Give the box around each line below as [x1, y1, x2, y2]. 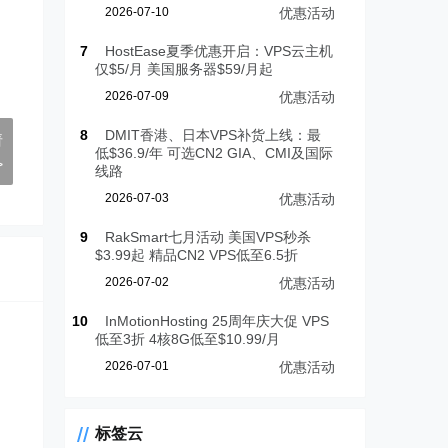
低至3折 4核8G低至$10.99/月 [95, 331, 281, 348]
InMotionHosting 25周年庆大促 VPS [105, 313, 330, 330]
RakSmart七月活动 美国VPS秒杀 [105, 229, 312, 246]
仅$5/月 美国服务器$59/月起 [95, 61, 274, 78]
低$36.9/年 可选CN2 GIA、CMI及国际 [95, 145, 334, 162]
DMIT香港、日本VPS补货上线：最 [105, 127, 322, 144]
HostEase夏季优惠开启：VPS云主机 [105, 43, 334, 60]
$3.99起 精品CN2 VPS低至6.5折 [95, 247, 299, 264]
